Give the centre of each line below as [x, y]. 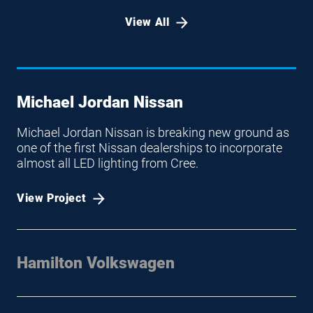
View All [147, 22]
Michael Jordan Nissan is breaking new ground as [153, 132]
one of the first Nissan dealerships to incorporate [150, 148]
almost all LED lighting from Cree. [108, 163]
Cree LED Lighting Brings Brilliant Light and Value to [156, 283]
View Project [52, 198]
